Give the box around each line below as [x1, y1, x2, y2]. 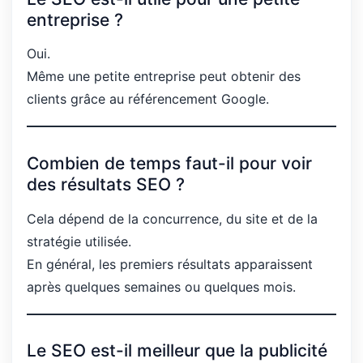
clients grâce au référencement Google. [27, 91, 269, 108]
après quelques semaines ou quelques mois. [27, 278, 296, 295]
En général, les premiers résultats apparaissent [27, 255, 313, 272]
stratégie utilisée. [27, 233, 131, 250]
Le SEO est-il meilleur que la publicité [27, 340, 327, 361]
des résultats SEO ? [27, 173, 185, 194]
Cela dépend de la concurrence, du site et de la [27, 210, 318, 227]
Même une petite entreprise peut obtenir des [27, 68, 301, 85]
